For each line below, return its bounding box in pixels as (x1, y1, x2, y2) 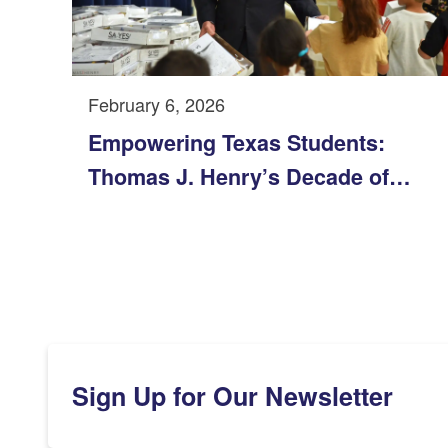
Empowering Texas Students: (88, 126, 385, 158)
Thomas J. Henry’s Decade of (88, 160, 389, 192)
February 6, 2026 (88, 90, 225, 117)
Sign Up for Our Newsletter (72, 377, 393, 414)
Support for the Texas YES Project (88, 194, 432, 226)
